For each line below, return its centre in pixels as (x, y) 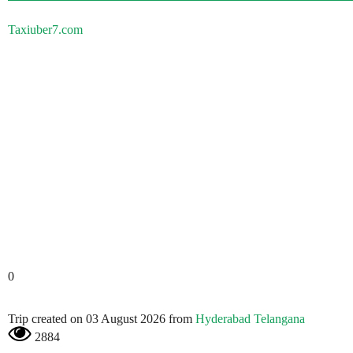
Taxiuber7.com (45, 30)
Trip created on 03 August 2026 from (102, 319)
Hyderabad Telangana (250, 319)
